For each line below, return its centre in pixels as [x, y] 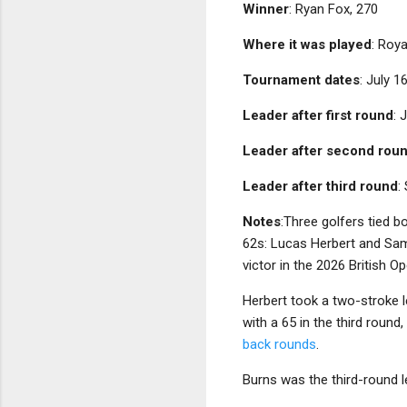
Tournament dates [301, 79]
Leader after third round [320, 186]
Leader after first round [318, 115]
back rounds [279, 344]
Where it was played [307, 44]
